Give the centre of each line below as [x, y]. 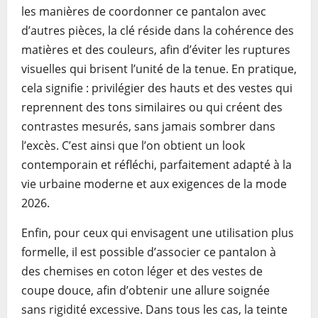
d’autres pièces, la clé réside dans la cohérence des [158, 31]
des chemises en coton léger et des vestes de [142, 271]
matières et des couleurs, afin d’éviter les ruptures [156, 50]
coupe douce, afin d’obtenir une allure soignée [146, 290]
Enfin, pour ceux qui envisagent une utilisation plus [158, 233]
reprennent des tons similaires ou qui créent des [152, 107]
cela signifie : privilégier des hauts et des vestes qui [157, 88]
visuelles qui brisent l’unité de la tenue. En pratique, [159, 69]
